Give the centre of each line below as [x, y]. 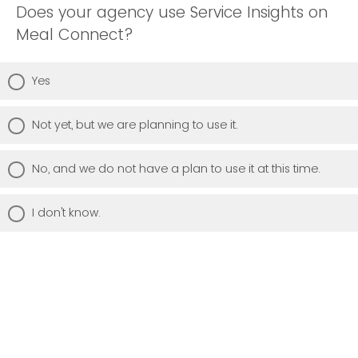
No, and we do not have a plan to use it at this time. [176, 168]
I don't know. [66, 212]
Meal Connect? [75, 34]
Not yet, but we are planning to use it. [135, 124]
